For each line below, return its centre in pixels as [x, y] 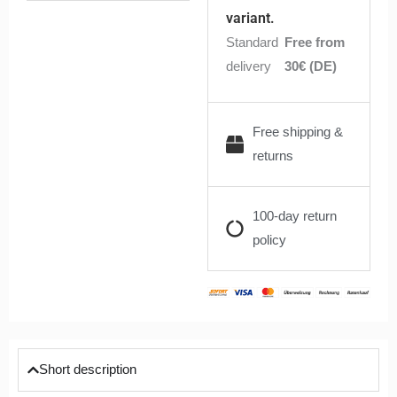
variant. [250, 18]
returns [273, 156]
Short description [88, 369]
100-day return [295, 216]
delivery [249, 66]
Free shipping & [298, 132]
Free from [315, 42]
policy [269, 240]
